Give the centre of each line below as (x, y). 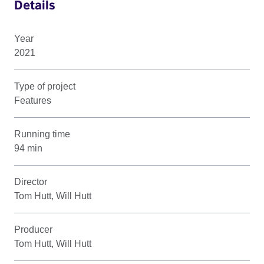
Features (33, 100)
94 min (28, 148)
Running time (42, 134)
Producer (33, 229)
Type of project (45, 86)
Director (31, 181)
